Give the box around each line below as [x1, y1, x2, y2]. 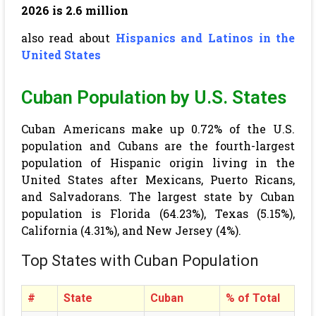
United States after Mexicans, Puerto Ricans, [20, 172, 296, 187]
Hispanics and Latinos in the [115, 30, 296, 45]
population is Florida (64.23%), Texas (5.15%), [20, 206, 296, 221]
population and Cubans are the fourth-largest [20, 138, 296, 153]
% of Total [225, 291, 280, 305]
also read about [20, 30, 116, 45]
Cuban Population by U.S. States [20, 87, 286, 108]
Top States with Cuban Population [20, 252, 259, 269]
